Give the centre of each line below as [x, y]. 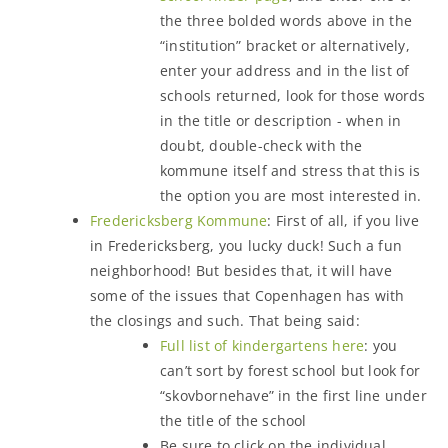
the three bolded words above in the [286, 20]
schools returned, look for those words [293, 95]
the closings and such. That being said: [225, 320]
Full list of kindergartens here [262, 345]
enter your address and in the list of [285, 70]
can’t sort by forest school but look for [290, 370]
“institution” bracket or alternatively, [285, 45]
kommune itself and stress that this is [290, 170]
